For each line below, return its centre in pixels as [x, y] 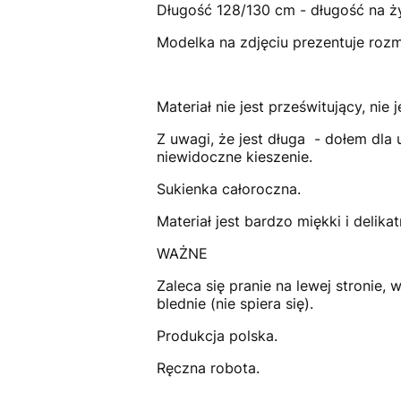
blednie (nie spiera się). [235, 304]
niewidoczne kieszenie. [234, 157]
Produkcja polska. [217, 336]
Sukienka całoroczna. [230, 189]
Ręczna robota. [208, 368]
